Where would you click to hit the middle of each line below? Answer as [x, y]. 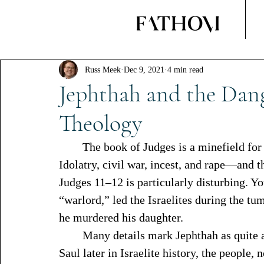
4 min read [185, 70]
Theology [100, 123]
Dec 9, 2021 [144, 70]
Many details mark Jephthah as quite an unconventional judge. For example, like [71, 235]
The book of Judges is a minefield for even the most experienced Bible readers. [71, 147]
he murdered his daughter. [123, 217]
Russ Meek [103, 70]
